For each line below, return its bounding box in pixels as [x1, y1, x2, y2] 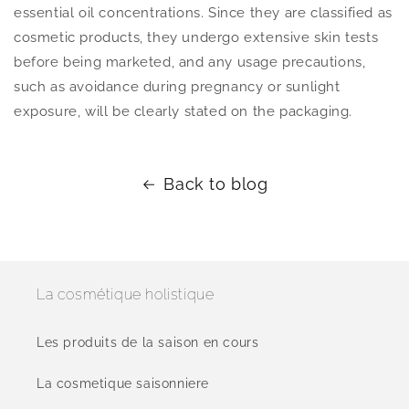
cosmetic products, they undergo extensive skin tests [14, 29, 379, 46]
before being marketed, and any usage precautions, [14, 54, 366, 70]
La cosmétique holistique [37, 286, 215, 303]
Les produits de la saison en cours [37, 335, 259, 350]
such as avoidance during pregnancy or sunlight [14, 79, 341, 95]
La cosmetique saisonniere [37, 376, 209, 391]
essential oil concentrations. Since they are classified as [14, 5, 393, 21]
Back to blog [163, 174, 268, 194]
